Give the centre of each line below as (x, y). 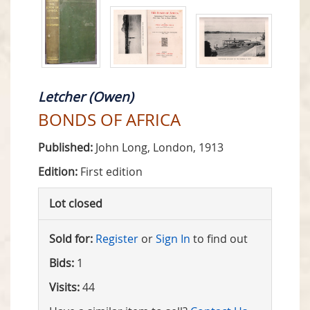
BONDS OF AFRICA (109, 120)
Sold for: (71, 239)
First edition (110, 172)
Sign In (173, 239)
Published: (65, 148)
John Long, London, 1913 (158, 148)
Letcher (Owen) (86, 97)
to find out (219, 239)
